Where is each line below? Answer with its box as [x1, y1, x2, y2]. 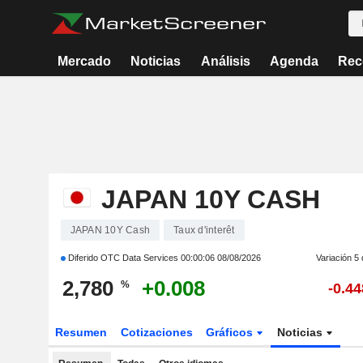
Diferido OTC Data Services [65, 253, 181, 263]
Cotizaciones [120, 326, 193, 339]
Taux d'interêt [173, 224, 235, 236]
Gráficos [206, 326, 257, 339]
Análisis [200, 54, 250, 68]
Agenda [269, 54, 318, 68]
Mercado [58, 54, 112, 68]
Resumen [54, 326, 107, 339]
